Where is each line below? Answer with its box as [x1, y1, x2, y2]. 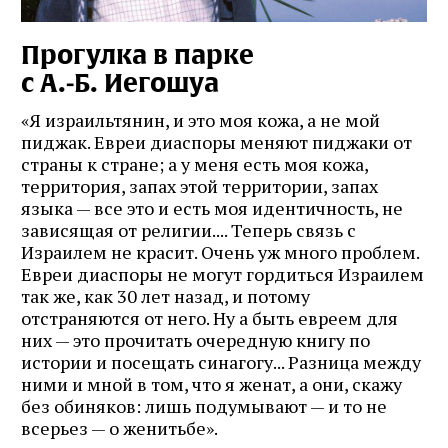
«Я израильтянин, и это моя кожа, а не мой [21, 108, 380, 133]
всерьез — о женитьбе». [21, 416, 218, 441]
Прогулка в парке [21, 38, 254, 73]
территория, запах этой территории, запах [21, 174, 378, 199]
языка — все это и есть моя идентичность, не [21, 196, 403, 221]
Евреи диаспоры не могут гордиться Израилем [21, 262, 424, 287]
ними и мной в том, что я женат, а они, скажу [21, 372, 402, 397]
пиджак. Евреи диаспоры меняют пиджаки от [21, 130, 412, 155]
